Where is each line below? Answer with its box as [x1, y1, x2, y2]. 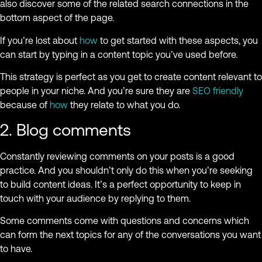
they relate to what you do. [68, 99, 180, 111]
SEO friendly [190, 85, 243, 96]
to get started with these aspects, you [98, 35, 258, 46]
